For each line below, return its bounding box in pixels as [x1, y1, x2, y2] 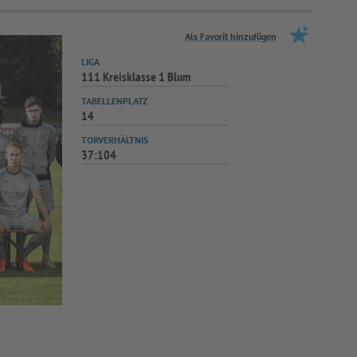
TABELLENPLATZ [80, 95, 147, 107]
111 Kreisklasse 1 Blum [80, 69, 191, 84]
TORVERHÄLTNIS [80, 134, 148, 146]
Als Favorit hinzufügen [184, 30, 277, 42]
